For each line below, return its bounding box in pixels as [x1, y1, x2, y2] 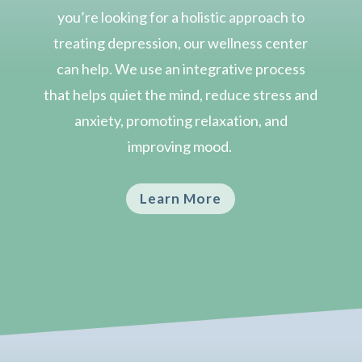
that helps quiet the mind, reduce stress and [44, 85, 318, 103]
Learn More [140, 189, 222, 207]
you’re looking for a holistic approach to [57, 7, 305, 26]
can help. [56, 59, 115, 78]
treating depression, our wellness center [53, 33, 309, 52]
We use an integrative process [114, 59, 305, 78]
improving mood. [127, 137, 234, 155]
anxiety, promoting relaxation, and [74, 111, 288, 129]
